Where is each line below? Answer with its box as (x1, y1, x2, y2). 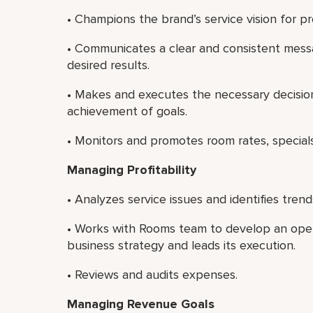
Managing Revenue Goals (67, 296, 214, 312)
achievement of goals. (67, 103, 187, 119)
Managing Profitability (67, 162, 196, 177)
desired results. (67, 57, 150, 73)
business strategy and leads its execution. (67, 238, 296, 253)
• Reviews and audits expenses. (67, 267, 238, 282)
